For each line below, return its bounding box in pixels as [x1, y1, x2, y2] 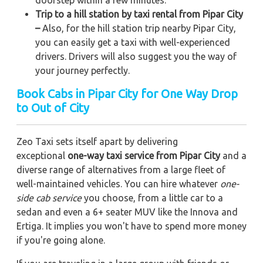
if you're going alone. [16, 234, 105, 245]
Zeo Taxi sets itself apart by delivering [16, 136, 178, 147]
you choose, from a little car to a [82, 192, 223, 203]
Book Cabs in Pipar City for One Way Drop [16, 86, 238, 100]
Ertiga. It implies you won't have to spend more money [16, 220, 247, 231]
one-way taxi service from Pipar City [68, 150, 220, 161]
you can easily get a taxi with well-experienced [35, 36, 230, 48]
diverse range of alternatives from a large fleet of [16, 164, 225, 175]
